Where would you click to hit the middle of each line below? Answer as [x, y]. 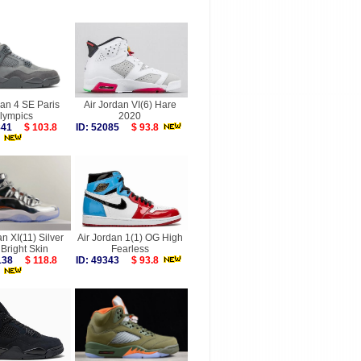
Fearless [130, 249]
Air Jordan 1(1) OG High [130, 238]
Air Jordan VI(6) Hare [130, 105]
